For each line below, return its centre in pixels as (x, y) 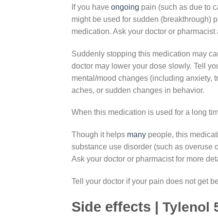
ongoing (125, 7)
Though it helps (99, 135)
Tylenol (188, 207)
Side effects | (117, 206)
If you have (91, 7)
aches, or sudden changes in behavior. (138, 90)
